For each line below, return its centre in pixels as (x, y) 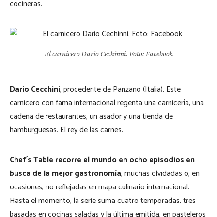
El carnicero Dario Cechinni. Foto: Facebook (108, 53)
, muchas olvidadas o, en (160, 173)
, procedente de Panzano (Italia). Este (120, 89)
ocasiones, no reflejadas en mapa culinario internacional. (100, 187)
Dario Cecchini (35, 89)
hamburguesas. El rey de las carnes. (66, 130)
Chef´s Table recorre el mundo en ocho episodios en (102, 160)
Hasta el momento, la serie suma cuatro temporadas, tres (103, 201)
